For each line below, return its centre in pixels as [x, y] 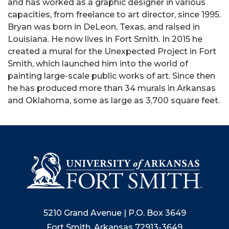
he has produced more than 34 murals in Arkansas [112, 88]
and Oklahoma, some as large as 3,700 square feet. [114, 100]
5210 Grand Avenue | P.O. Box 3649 [114, 213]
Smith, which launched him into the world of [98, 64]
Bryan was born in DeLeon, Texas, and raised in [104, 27]
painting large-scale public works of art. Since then [111, 76]
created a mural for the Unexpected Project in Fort [112, 51]
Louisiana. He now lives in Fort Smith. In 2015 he [105, 39]
